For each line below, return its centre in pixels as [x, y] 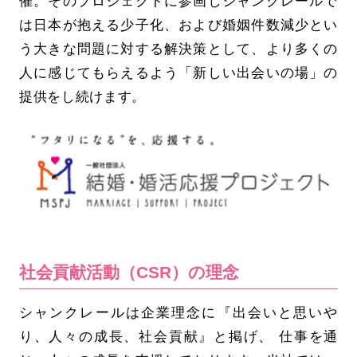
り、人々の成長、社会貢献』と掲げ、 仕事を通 [178, 336]
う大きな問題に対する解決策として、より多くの [178, 48]
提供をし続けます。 [82, 96]
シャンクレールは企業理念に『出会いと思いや [178, 312]
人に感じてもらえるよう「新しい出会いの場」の [178, 72]
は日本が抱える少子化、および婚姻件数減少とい [178, 24]
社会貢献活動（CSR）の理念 [129, 272]
